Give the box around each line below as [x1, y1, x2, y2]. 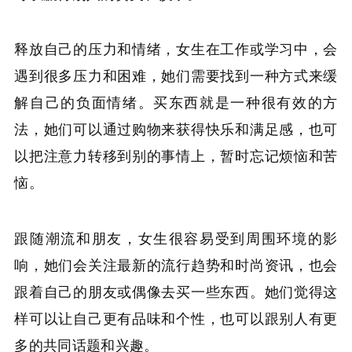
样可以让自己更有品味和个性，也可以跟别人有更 [14, 306, 338, 328]
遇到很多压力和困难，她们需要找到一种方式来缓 [14, 64, 338, 86]
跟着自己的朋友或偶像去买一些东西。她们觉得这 [14, 280, 338, 301]
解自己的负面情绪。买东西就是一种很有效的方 [14, 91, 338, 112]
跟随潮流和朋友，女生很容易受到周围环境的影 [14, 226, 338, 247]
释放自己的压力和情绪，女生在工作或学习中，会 [14, 38, 338, 59]
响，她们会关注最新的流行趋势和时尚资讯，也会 [14, 253, 338, 274]
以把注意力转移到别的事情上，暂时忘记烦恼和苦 [14, 145, 338, 166]
